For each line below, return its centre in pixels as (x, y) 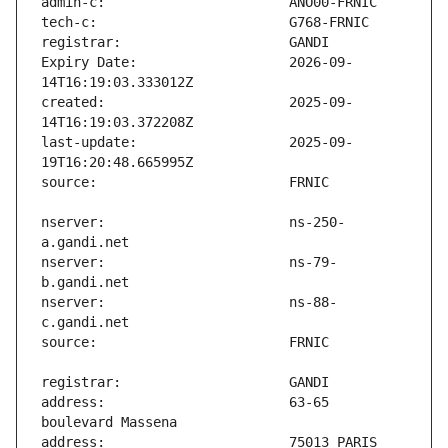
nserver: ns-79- (189, 262)
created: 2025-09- (197, 102)
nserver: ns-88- (189, 302)
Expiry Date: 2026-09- (197, 62)
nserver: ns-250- (193, 222)
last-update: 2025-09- (197, 142)
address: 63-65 (185, 402)
